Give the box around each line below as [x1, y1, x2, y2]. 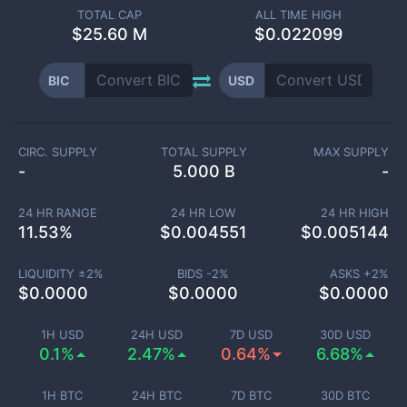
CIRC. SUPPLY [18, 144, 97, 159]
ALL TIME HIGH [254, 7, 342, 22]
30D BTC [321, 388, 370, 402]
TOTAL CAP [76, 7, 142, 22]
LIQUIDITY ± [17, 266, 86, 281]
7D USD [229, 327, 273, 342]
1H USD [40, 327, 84, 342]
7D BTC [230, 388, 272, 402]
